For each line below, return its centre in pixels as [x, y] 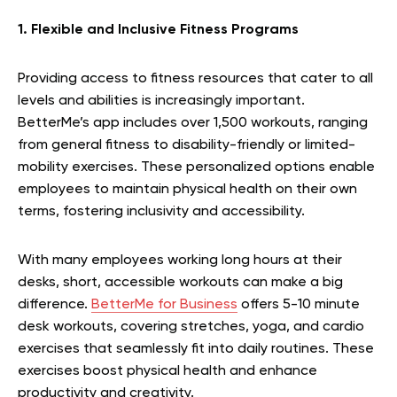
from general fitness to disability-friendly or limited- [187, 145]
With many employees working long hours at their [180, 260]
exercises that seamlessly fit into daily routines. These [196, 349]
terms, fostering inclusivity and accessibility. [161, 211]
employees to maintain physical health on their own [187, 189]
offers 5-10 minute [299, 304]
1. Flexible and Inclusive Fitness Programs [158, 30]
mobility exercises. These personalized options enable [196, 167]
